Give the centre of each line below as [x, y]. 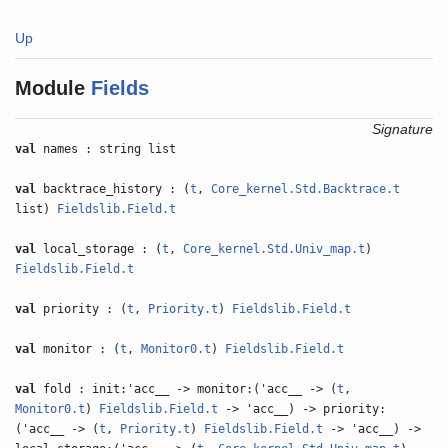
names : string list [106, 149]
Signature [402, 129]
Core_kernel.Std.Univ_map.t [274, 249]
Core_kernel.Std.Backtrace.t [306, 189]
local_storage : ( [99, 249]
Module [50, 88]
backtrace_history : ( [113, 189]
